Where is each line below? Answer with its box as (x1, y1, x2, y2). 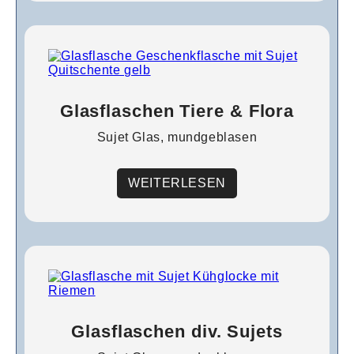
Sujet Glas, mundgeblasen (96, 130, 258, 144)
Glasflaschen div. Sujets (71, 322, 283, 341)
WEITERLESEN (128, 176, 226, 190)
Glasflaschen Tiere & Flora (59, 101, 295, 121)
